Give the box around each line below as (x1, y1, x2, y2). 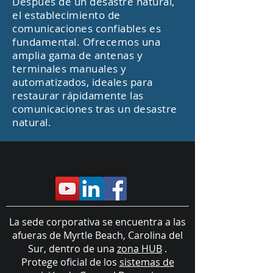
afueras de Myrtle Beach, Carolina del (12, 229, 183, 242)
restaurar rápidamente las (12, 88, 144, 102)
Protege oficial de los (21, 255, 119, 269)
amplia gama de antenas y (12, 48, 143, 62)
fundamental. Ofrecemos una (12, 35, 161, 49)
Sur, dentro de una (28, 242, 117, 255)
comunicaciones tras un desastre (12, 102, 177, 116)
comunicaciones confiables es (12, 21, 161, 35)
